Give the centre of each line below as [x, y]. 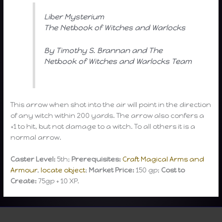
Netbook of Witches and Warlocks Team [118, 62]
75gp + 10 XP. [58, 181]
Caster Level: [34, 159]
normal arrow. [36, 138]
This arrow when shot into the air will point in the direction [111, 105]
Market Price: [112, 170]
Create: [24, 181]
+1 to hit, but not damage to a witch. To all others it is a [103, 127]
